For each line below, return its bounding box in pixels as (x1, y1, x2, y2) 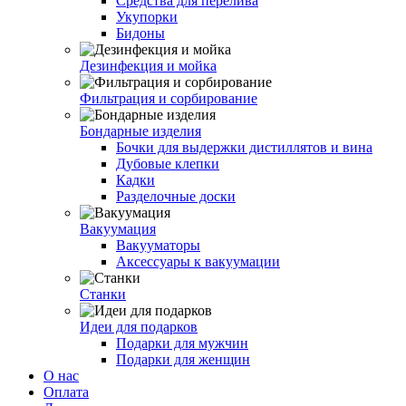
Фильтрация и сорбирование (80, 91, 257, 106)
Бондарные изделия (80, 123, 201, 139)
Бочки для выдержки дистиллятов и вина (116, 140, 372, 155)
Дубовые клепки (116, 156, 219, 171)
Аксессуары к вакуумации (116, 254, 280, 269)
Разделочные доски (116, 188, 236, 204)
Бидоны (116, 25, 165, 41)
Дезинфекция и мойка (80, 58, 217, 73)
